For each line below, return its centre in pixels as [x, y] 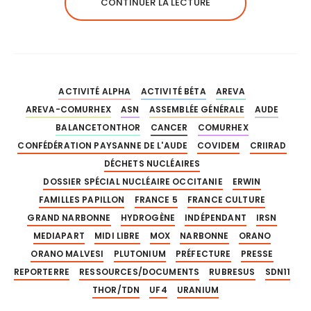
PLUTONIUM [140, 253]
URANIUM [198, 289]
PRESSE [257, 253]
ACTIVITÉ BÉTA [173, 91]
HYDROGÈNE [148, 217]
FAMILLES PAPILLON [82, 199]
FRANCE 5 [156, 199]
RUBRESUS [232, 271]
